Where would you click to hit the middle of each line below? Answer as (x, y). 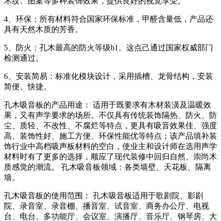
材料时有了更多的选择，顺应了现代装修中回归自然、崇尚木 (110, 156)
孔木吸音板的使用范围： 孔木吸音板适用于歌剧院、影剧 (104, 195)
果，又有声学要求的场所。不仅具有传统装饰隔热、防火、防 (110, 115)
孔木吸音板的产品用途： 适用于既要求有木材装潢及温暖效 (108, 105)
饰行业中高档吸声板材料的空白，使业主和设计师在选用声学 (110, 146)
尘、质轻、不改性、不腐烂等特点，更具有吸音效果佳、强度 (110, 125)
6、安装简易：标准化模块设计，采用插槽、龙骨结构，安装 (109, 76)
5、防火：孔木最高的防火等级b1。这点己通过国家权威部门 (109, 47)
